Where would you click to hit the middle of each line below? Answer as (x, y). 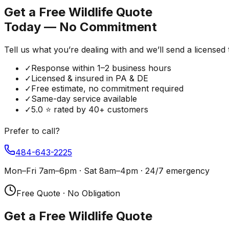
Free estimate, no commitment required (107, 88)
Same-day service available (84, 98)
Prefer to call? (32, 131)
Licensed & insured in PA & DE (90, 78)
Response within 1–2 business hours (101, 68)
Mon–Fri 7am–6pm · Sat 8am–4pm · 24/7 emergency (107, 170)
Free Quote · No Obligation (68, 193)
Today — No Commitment (81, 27)
